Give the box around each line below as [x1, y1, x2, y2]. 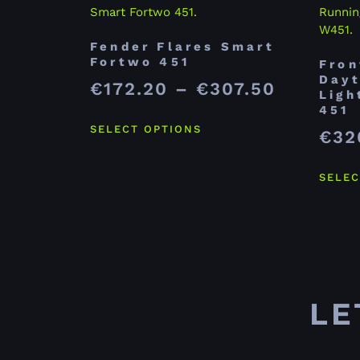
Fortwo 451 [90, 54, 190, 69]
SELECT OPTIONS [90, 123, 202, 136]
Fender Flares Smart [90, 39, 275, 54]
